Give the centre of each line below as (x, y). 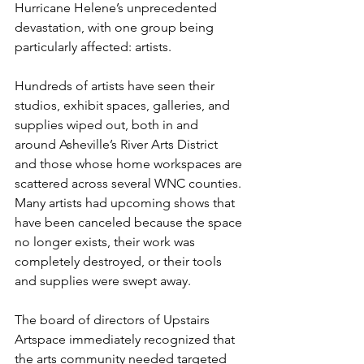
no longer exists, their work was (106, 242)
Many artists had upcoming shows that (126, 203)
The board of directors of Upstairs (114, 320)
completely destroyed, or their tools (120, 261)
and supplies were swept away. (103, 281)
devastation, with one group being (116, 27)
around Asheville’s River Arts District (118, 144)
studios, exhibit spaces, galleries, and (124, 105)
